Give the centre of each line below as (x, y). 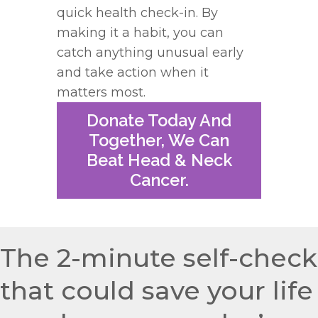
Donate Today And (159, 120)
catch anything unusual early (150, 52)
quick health (99, 12)
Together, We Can (159, 140)
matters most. (101, 92)
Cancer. (159, 180)
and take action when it (133, 72)
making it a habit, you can (140, 32)
